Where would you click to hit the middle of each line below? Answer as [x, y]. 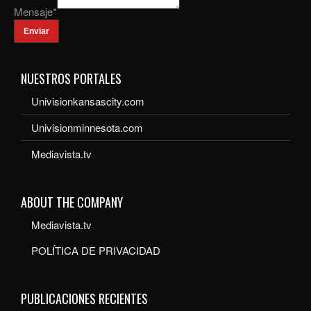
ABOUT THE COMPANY [72, 202]
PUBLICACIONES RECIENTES [84, 299]
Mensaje [33, 12]
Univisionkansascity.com [88, 101]
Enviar [36, 32]
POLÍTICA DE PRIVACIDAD [96, 251]
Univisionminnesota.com [87, 128]
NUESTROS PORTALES [71, 79]
